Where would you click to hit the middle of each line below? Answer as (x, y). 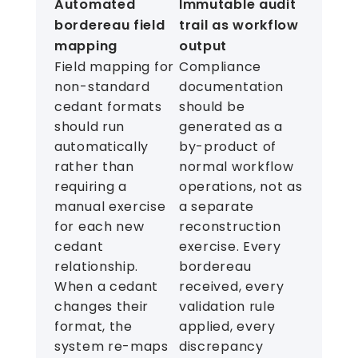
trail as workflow (239, 25)
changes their (102, 306)
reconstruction (230, 226)
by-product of (228, 146)
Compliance (220, 66)
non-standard (102, 86)
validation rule (227, 306)
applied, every (227, 326)
